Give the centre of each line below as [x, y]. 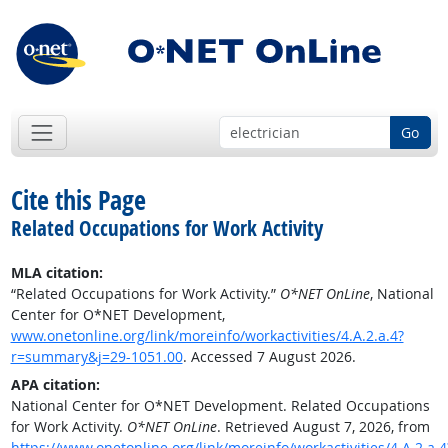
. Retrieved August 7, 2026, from [323, 427]
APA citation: [55, 385]
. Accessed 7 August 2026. [269, 357]
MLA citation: [56, 273]
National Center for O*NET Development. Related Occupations [220, 406]
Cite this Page [78, 200]
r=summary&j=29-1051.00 [96, 357]
